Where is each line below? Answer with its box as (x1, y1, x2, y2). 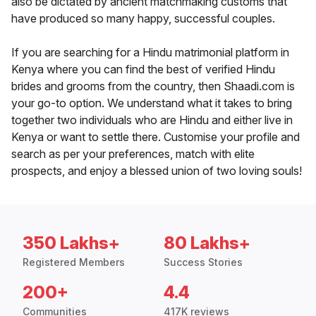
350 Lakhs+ (23, 233, 120, 254)
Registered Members (23, 256, 125, 269)
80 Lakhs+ (164, 233, 250, 254)
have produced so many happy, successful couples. (11, 11, 275, 26)
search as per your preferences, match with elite (11, 147, 255, 162)
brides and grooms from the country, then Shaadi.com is (11, 79, 295, 94)
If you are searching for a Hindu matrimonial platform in (11, 45, 289, 60)
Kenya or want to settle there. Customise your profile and (11, 130, 300, 145)
